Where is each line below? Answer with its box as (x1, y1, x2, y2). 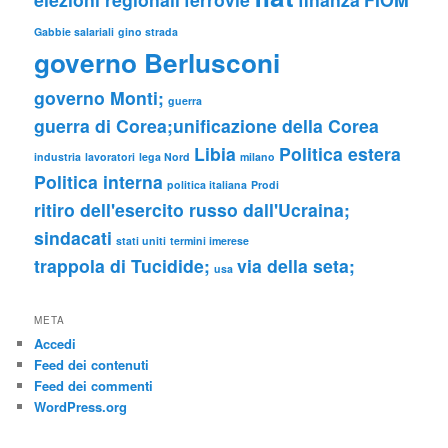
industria (34, 149, 82, 165)
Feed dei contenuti (34, 354, 150, 374)
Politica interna (34, 169, 164, 195)
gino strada (118, 24, 179, 40)
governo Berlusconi (34, 44, 281, 82)
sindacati (34, 225, 113, 251)
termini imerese (170, 233, 250, 249)
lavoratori (85, 149, 136, 165)
